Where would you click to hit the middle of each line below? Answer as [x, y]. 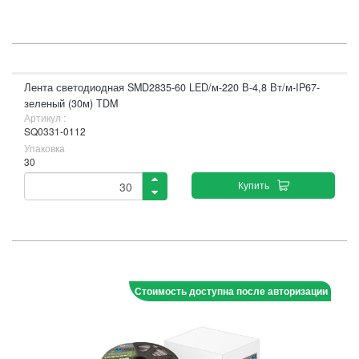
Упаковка [44, 148]
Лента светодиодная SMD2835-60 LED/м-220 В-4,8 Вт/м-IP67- [172, 87]
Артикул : [45, 117]
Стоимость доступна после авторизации [231, 291]
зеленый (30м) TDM [71, 103]
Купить [253, 185]
